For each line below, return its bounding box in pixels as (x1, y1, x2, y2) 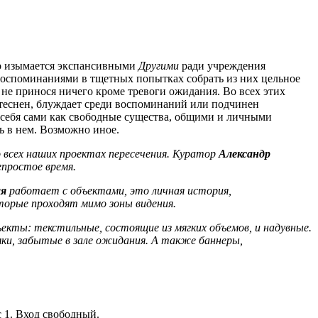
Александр (219, 148, 270, 160)
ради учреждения (182, 60, 265, 72)
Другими (138, 60, 182, 72)
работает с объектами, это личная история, (9, 185, 231, 197)
